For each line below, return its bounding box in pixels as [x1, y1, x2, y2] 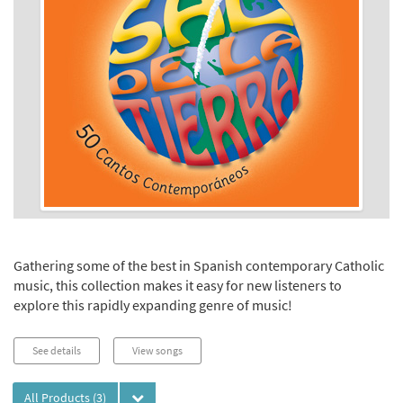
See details [32, 344, 81, 358]
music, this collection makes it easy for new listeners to [13, 276, 342, 295]
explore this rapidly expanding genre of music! [13, 296, 292, 315]
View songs [132, 344, 183, 358]
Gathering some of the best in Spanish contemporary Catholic [13, 256, 384, 275]
